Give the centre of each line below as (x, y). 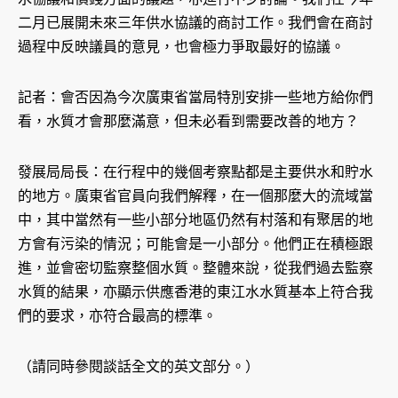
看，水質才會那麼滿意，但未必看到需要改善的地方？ (188, 122)
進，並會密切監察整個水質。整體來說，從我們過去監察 (195, 268)
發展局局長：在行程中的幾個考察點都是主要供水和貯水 (195, 172)
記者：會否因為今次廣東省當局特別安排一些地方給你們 (195, 98)
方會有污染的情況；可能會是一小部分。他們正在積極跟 (195, 244)
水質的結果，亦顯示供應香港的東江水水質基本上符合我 (195, 292)
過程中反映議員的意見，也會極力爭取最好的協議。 (181, 47)
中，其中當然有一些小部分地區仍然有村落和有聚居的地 (195, 220)
